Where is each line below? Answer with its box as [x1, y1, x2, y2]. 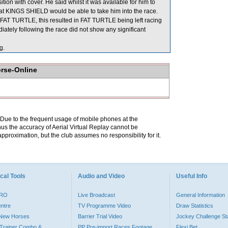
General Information [176, 192, 225, 198]
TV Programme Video [78, 203, 131, 209]
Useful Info [176, 173, 207, 180]
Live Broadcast [78, 192, 115, 198]
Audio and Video [78, 173, 125, 180]
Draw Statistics [176, 203, 213, 209]
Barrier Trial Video [78, 213, 122, 219]
